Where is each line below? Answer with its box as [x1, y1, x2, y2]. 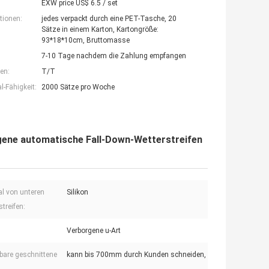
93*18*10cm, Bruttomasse [41, 36, 130, 45]
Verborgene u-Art [67, 226, 121, 235]
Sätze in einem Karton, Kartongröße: [41, 25, 159, 34]
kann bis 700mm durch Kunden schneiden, [67, 250, 206, 259]
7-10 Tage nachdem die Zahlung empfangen [41, 52, 186, 61]
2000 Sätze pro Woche [41, 83, 115, 92]
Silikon [67, 188, 88, 197]
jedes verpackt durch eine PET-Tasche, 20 [41, 14, 177, 23]
